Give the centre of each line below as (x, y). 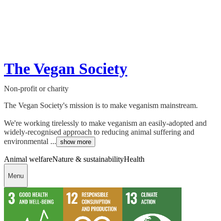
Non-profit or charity (36, 89)
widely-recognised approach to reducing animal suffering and (99, 132)
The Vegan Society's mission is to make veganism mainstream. (101, 106)
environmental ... (30, 142)
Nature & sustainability (88, 159)
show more (76, 142)
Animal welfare (28, 159)
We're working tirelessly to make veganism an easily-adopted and (105, 123)
